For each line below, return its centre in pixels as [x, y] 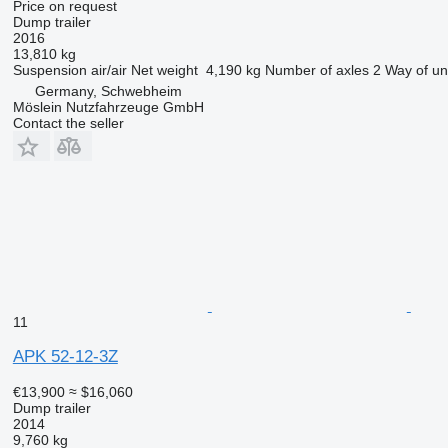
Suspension [49, 70]
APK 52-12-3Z [65, 357]
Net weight [164, 70]
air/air [108, 70]
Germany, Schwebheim [108, 91]
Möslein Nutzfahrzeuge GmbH [108, 107]
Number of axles [316, 70]
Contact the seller [68, 123]
